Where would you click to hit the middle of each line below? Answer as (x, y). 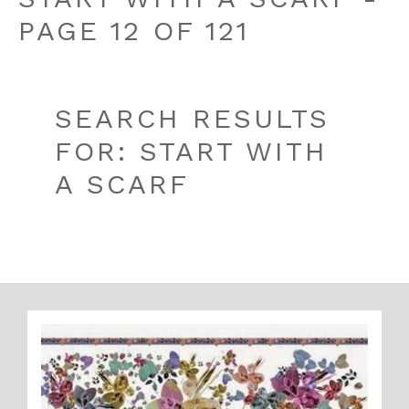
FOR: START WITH (191, 151)
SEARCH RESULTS (192, 118)
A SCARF (122, 184)
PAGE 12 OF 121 (134, 31)
